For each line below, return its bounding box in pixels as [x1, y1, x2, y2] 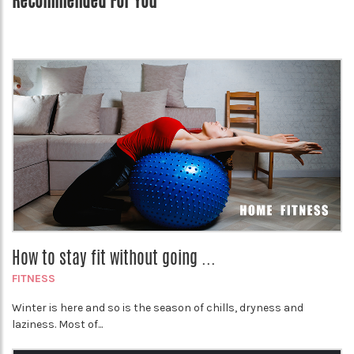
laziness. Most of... [12, 317, 103, 331]
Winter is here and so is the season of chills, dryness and [12, 300, 303, 314]
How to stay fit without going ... [12, 244, 216, 270]
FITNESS [12, 271, 55, 285]
